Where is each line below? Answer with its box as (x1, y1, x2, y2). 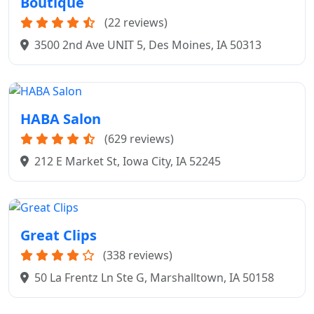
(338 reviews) (103, 247, 172, 264)
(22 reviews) (104, 15, 168, 31)
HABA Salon (20, 109, 101, 129)
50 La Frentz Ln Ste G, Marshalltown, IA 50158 (34, 270, 274, 286)
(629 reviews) (104, 131, 174, 147)
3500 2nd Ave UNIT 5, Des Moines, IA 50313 (34, 37, 261, 53)
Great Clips (20, 226, 97, 245)
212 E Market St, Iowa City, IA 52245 (34, 153, 221, 170)
